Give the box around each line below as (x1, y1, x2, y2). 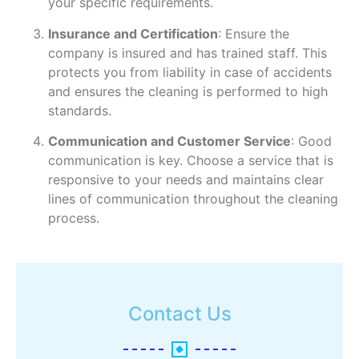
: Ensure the (218, 25, 289, 42)
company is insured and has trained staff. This (48, 44, 327, 61)
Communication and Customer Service (48, 133, 291, 150)
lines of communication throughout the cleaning (48, 191, 338, 208)
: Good (291, 133, 332, 150)
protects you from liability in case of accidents (48, 63, 332, 80)
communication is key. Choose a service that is (48, 152, 333, 169)
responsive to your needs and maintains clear (48, 171, 324, 188)
